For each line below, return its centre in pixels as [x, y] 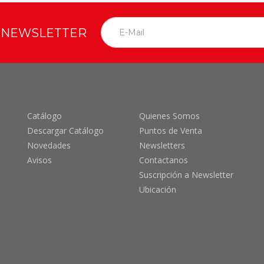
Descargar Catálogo [65, 130]
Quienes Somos [169, 115]
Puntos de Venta [171, 130]
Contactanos [164, 160]
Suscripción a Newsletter [186, 174]
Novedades [49, 145]
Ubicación [158, 189]
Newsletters [162, 145]
